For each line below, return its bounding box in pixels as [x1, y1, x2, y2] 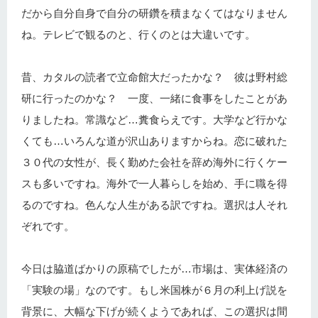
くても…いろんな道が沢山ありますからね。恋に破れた [21, 135, 287, 148]
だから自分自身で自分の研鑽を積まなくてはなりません [21, 7, 287, 20]
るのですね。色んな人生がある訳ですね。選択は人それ [21, 199, 287, 212]
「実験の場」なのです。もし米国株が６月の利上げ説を [21, 284, 287, 297]
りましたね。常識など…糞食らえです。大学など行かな [21, 114, 287, 126]
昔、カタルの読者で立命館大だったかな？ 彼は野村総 [21, 71, 287, 84]
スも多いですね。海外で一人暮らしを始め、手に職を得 [21, 177, 287, 190]
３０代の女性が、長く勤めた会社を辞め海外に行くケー [21, 156, 287, 169]
